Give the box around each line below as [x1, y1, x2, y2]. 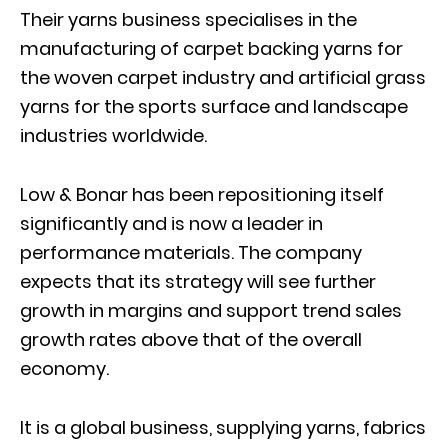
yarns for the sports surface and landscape [20, 93, 408, 119]
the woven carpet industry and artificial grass [20, 64, 426, 90]
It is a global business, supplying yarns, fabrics [20, 414, 426, 440]
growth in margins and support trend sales [20, 297, 402, 323]
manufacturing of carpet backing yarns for [20, 35, 403, 61]
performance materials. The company [20, 239, 362, 265]
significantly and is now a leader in [20, 210, 323, 236]
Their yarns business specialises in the [20, 6, 357, 32]
